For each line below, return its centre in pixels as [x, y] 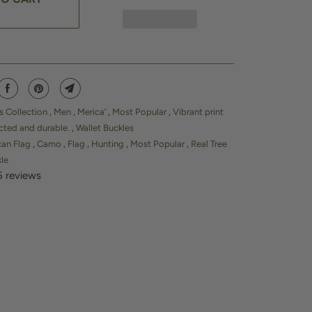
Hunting [109, 144]
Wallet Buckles [105, 128]
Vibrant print [198, 112]
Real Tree [209, 144]
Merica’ [93, 112]
